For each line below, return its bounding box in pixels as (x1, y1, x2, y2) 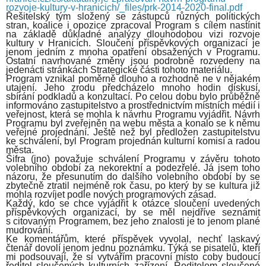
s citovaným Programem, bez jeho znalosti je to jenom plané (6, 216, 260, 226)
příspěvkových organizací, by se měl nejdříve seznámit (6, 207, 260, 217)
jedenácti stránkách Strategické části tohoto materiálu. (6, 64, 232, 75)
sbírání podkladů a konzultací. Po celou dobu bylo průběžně (6, 91, 260, 102)
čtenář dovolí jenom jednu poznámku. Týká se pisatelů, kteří (6, 242, 260, 253)
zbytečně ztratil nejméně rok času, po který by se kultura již (6, 180, 260, 191)
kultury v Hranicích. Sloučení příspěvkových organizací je (6, 37, 260, 48)
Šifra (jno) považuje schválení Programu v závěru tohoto (6, 153, 260, 164)
